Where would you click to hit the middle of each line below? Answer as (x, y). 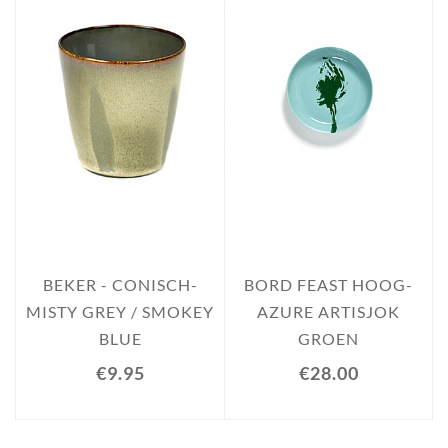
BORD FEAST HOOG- (328, 284)
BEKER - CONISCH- (120, 284)
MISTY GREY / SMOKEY (120, 311)
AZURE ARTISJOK (328, 311)
